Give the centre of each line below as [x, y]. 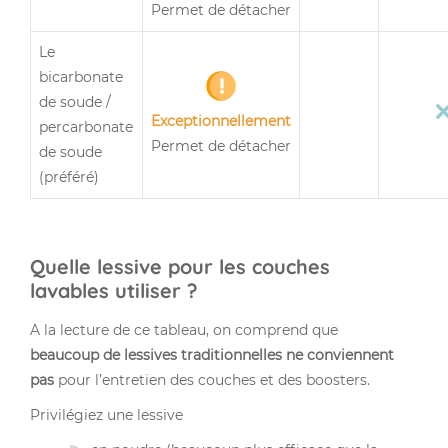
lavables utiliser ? [114, 290]
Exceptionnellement [221, 120]
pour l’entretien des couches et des [180, 379]
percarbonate [86, 126]
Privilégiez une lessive [106, 414]
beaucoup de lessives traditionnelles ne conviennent [212, 354]
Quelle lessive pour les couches [180, 266]
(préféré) [69, 176]
